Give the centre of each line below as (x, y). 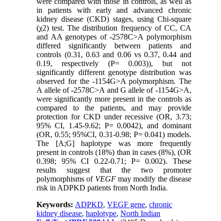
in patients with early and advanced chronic (114, 10)
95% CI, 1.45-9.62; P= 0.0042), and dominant (114, 125)
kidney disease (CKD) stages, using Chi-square (114, 19)
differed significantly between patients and (114, 45)
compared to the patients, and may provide (114, 108)
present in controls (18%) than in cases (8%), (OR (114, 152)
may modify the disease (153, 179)
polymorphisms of (66, 179)
